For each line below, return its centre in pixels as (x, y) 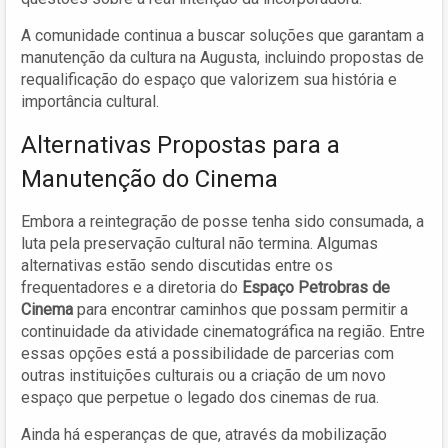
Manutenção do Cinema (149, 178)
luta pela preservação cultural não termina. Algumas (199, 243)
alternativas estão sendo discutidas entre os (177, 265)
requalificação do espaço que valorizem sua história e (209, 79)
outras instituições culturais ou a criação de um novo (203, 375)
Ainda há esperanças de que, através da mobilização (204, 434)
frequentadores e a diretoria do (131, 287)
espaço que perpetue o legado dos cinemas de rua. (200, 397)
